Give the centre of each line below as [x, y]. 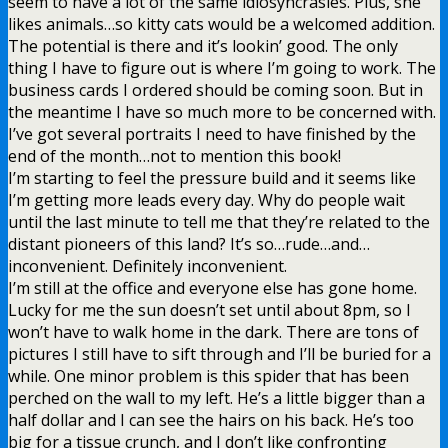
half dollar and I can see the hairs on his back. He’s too [211, 419]
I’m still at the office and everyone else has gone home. [212, 287]
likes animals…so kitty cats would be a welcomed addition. [221, 23]
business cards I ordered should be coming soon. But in [215, 89]
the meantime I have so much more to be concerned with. [222, 111]
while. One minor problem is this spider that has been [208, 375]
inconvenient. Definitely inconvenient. [147, 265]
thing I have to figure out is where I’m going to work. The [222, 67]
